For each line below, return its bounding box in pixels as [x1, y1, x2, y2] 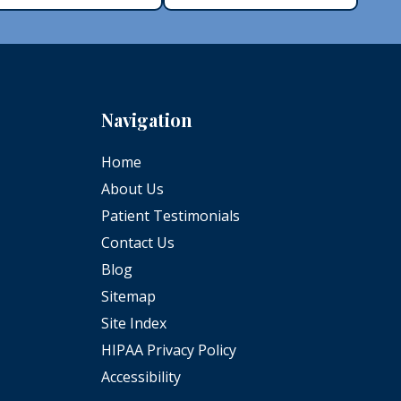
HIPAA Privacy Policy [100, 339, 236, 360]
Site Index [100, 312, 166, 333]
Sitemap [100, 286, 156, 306]
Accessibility [100, 366, 181, 387]
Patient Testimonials [100, 205, 240, 226]
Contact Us [100, 232, 175, 252]
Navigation [100, 107, 192, 132]
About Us [100, 178, 164, 199]
